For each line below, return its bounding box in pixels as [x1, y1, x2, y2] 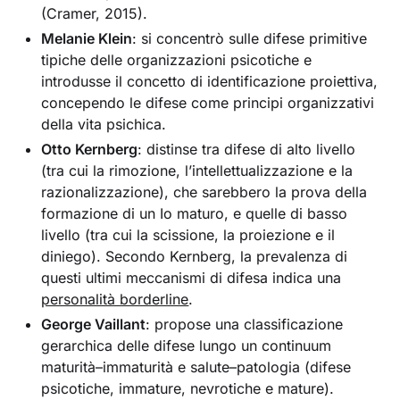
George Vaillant [41, 314, 146, 333]
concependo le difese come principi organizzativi [41, 93, 375, 112]
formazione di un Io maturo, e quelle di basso [41, 204, 348, 222]
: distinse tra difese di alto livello [137, 139, 356, 158]
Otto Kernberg [41, 139, 138, 158]
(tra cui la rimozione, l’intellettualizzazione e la [41, 161, 354, 179]
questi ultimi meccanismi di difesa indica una [41, 268, 342, 287]
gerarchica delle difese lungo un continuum [41, 336, 332, 354]
